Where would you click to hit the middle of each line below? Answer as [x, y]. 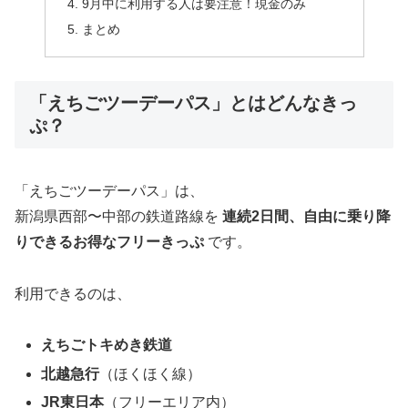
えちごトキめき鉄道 [107, 345]
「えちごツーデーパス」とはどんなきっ [193, 103]
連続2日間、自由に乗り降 [306, 216]
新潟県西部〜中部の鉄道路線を [118, 216]
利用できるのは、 [73, 293]
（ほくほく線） [151, 373]
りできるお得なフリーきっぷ [109, 241]
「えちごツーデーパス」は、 [109, 190]
